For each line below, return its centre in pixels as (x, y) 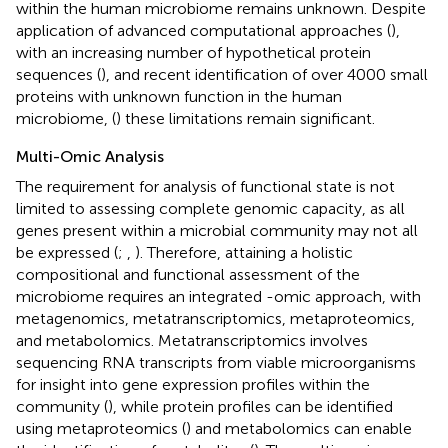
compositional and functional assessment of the (188, 274)
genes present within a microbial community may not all (217, 230)
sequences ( (58, 74)
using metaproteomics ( (101, 428)
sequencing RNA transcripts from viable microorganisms (216, 362)
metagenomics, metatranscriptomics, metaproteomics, (215, 318)
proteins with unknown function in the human (179, 96)
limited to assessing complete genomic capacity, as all (210, 208)
